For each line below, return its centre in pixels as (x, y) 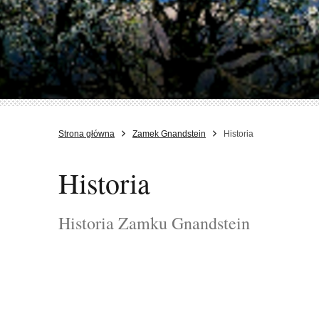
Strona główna (87, 134)
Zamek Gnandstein (169, 134)
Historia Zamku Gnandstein (154, 223)
